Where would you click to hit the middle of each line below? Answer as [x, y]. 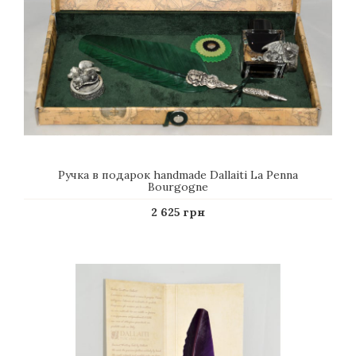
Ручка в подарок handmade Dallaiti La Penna [178, 175]
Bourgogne [178, 187]
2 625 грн [178, 212]
